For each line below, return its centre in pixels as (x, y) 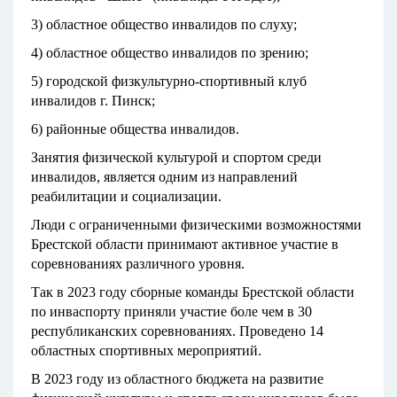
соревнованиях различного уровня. (138, 264)
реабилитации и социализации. (126, 197)
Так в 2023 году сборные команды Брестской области (193, 292)
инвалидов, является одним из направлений (164, 177)
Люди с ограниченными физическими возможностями (196, 225)
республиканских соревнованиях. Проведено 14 (177, 331)
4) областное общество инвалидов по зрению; (170, 53)
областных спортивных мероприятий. (146, 351)
